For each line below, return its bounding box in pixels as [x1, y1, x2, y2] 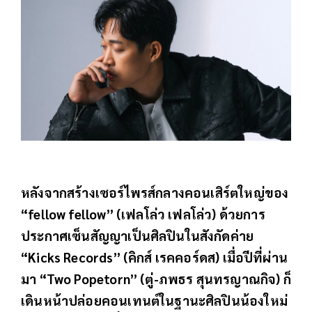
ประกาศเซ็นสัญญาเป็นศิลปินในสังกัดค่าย [21, 227, 254, 244]
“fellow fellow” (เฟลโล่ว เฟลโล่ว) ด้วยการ [21, 205, 265, 223]
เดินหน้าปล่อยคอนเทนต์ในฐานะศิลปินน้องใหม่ [21, 292, 288, 309]
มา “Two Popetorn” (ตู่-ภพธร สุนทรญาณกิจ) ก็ [21, 270, 291, 288]
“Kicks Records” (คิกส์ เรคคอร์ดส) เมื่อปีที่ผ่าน [21, 249, 288, 266]
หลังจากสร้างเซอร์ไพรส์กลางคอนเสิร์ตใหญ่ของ [21, 184, 289, 201]
